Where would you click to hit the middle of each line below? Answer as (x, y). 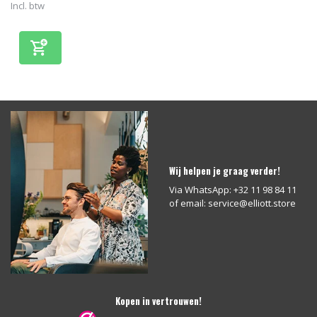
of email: (189, 203)
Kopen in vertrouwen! (158, 301)
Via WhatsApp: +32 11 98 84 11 (233, 189)
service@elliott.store (252, 203)
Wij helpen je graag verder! (225, 170)
